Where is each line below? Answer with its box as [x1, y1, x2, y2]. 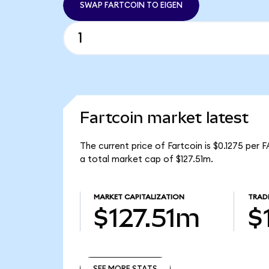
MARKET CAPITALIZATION [93, 193, 184, 201]
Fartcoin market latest [79, 109, 249, 127]
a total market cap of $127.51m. [79, 154, 213, 164]
